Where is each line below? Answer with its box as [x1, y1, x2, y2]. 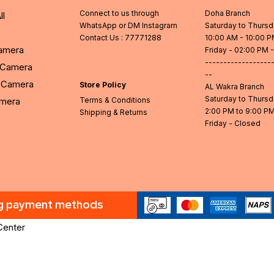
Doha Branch [205, 9, 250, 18]
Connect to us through [80, 9, 159, 18]
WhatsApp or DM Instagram [80, 21, 179, 31]
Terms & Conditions [80, 95, 150, 105]
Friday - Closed [205, 119, 261, 128]
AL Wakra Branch [205, 82, 264, 92]
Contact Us [80, 33, 119, 43]
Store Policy [80, 80, 126, 90]
